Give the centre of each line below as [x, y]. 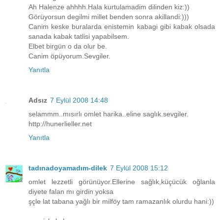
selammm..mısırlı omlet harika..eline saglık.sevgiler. [109, 114]
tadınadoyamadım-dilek [68, 168]
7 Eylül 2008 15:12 [139, 168]
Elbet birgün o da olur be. [68, 46]
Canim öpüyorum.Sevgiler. [69, 56]
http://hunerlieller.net [60, 124]
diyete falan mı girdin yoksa [71, 192]
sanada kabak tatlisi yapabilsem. [79, 37]
